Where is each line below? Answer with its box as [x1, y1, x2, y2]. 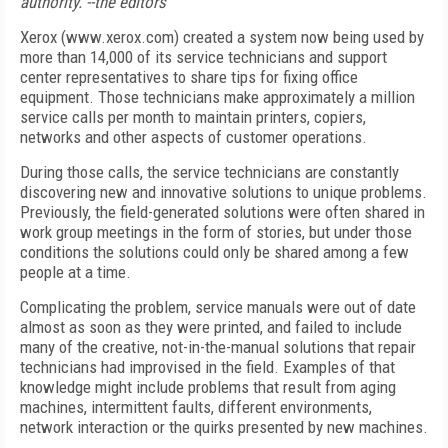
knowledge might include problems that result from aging [20, 377, 396, 397]
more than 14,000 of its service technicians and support [20, 47, 387, 67]
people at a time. [20, 262, 131, 282]
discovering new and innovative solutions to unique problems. [20, 182, 427, 202]
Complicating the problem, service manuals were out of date [20, 297, 416, 317]
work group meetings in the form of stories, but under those [20, 222, 412, 242]
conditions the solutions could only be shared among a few [20, 242, 409, 262]
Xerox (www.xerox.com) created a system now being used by [20, 27, 424, 47]
